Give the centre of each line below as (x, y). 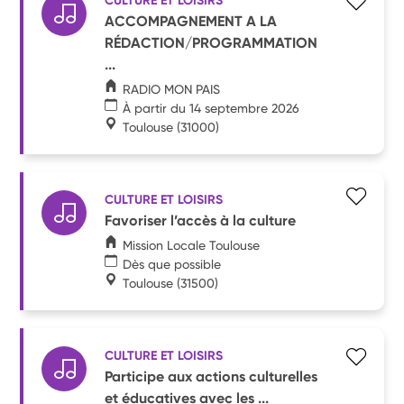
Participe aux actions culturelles (211, 376)
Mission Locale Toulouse (192, 245)
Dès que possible (172, 264)
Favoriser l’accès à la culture (201, 220)
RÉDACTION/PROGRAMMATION (211, 42)
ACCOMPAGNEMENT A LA (191, 21)
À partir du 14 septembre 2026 (211, 108)
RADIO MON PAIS (172, 89)
